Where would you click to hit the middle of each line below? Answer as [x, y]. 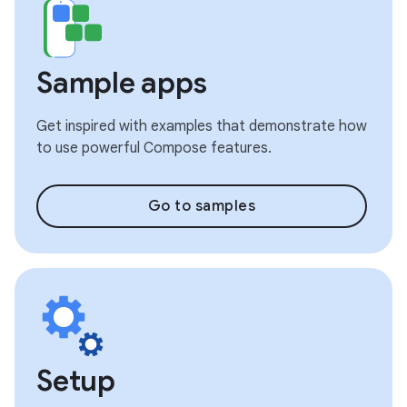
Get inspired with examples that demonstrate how [202, 126]
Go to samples [202, 206]
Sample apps [122, 82]
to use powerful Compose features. [154, 148]
